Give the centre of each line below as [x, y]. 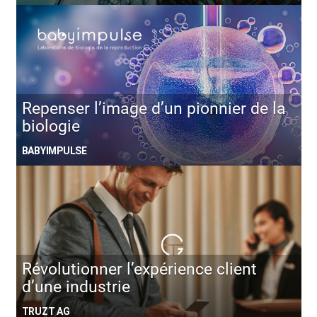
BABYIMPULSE [54, 151]
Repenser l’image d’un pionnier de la [154, 109]
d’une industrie [76, 287]
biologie [51, 127]
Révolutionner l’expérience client [139, 270]
